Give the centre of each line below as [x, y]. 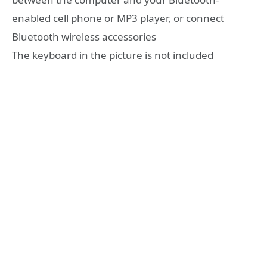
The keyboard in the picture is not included [113, 55]
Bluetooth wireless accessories [84, 37]
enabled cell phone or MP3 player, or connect [118, 18]
